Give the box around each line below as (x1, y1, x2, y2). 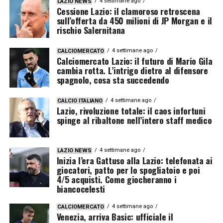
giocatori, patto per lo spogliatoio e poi (56, 163, 200, 176)
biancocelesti (56, 182, 106, 195)
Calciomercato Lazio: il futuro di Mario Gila (56, 54, 213, 67)
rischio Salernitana (56, 23, 125, 36)
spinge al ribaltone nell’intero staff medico (56, 113, 212, 126)
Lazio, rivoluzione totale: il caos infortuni (56, 104, 206, 117)
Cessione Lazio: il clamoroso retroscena (56, 4, 200, 17)
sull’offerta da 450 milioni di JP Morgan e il (56, 13, 212, 27)
